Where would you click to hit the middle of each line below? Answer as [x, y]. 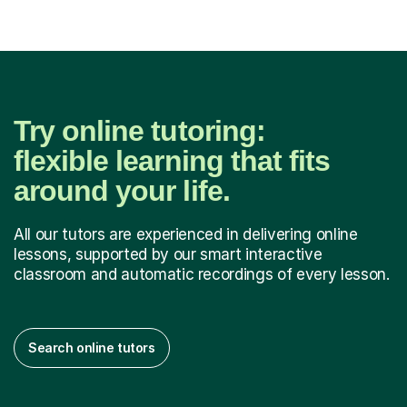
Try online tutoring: [139, 130]
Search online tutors [92, 347]
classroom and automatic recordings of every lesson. [202, 274]
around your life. [122, 190]
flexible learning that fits [172, 160]
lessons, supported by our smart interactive [168, 254]
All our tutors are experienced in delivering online [186, 234]
